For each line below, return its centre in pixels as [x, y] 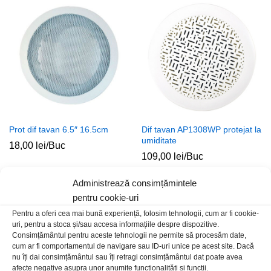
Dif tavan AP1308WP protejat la [201, 129]
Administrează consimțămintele [135, 183]
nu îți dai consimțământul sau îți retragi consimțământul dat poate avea [127, 257]
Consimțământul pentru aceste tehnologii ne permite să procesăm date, [129, 235]
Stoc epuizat [228, 191]
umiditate [159, 140]
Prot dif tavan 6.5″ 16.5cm [59, 129]
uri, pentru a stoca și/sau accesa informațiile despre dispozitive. [116, 224]
